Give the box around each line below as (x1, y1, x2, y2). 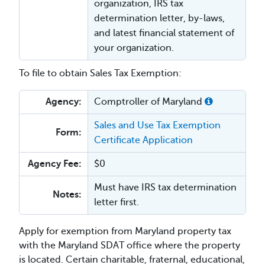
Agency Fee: (28, 158, 82, 169)
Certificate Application (94, 134, 193, 146)
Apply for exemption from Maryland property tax (19, 225, 231, 237)
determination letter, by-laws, (94, 12, 225, 24)
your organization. (94, 42, 174, 53)
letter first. (94, 196, 139, 208)
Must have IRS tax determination (94, 182, 237, 193)
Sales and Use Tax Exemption (94, 119, 221, 131)
